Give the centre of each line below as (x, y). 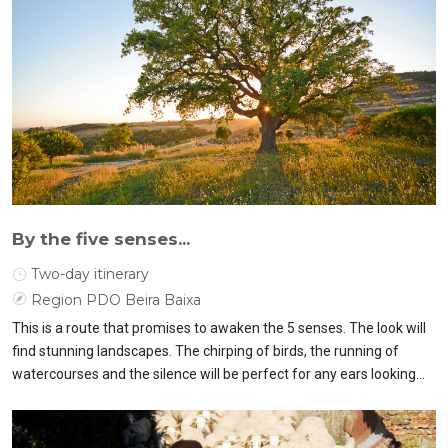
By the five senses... (101, 239)
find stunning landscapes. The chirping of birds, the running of (205, 351)
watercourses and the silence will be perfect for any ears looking (214, 374)
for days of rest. (62, 397)
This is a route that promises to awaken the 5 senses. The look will (219, 328)
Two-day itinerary (90, 274)
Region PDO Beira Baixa (116, 300)
